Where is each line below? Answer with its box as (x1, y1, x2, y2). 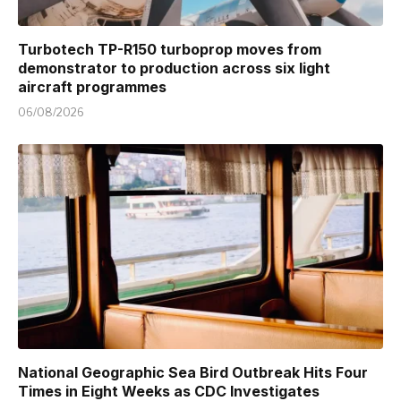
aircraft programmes (18, 77, 166, 96)
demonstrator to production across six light (18, 58, 330, 77)
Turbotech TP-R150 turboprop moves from (18, 39, 321, 58)
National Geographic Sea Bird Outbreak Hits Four (18, 363, 368, 382)
